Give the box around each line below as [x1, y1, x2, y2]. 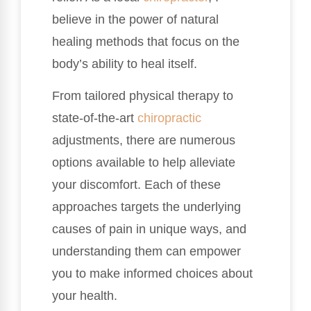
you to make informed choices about [52, 266, 253, 280]
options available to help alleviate [52, 155, 235, 169]
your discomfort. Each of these [52, 177, 221, 192]
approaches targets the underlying [52, 199, 241, 214]
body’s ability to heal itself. [52, 56, 197, 71]
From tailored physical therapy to [52, 88, 233, 103]
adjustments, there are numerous [52, 133, 235, 147]
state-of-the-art [52, 110, 137, 125]
